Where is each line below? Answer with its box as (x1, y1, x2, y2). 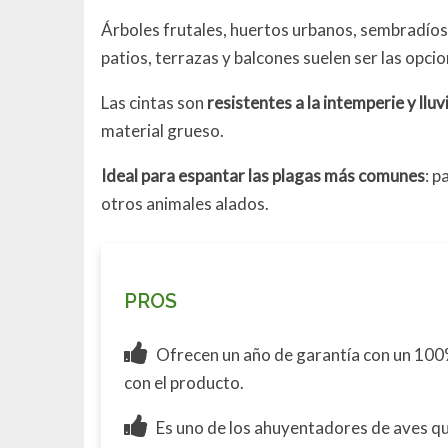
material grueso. (101, 120, 225, 142)
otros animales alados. (101, 193, 270, 215)
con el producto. (124, 371, 245, 393)
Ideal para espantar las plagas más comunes (101, 165, 426, 187)
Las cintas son (101, 92, 208, 114)
